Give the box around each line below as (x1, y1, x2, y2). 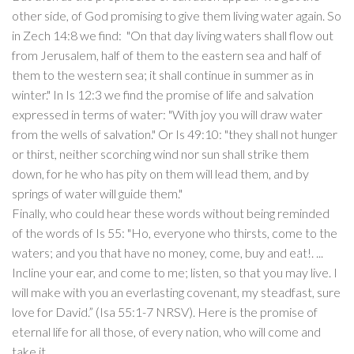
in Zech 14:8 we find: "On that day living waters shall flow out (12, 28, 333, 43)
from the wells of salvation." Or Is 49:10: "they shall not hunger (12, 126, 337, 142)
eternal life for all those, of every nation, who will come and (12, 324, 321, 340)
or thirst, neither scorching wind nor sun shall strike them (12, 146, 309, 162)
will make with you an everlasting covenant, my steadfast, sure (12, 284, 341, 300)
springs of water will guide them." (12, 186, 183, 201)
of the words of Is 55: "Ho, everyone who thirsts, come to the (12, 225, 337, 241)
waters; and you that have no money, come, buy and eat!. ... (12, 245, 323, 261)
